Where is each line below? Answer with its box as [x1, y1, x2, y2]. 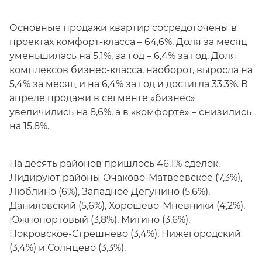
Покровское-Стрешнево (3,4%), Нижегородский [9, 228, 241, 239]
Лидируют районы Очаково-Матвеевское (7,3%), [9, 172, 242, 183]
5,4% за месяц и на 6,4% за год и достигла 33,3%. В [9, 78, 248, 89]
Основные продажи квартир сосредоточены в [9, 22, 237, 33]
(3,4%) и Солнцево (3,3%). [9, 242, 126, 253]
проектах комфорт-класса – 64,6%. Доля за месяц [9, 36, 247, 47]
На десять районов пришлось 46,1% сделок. [9, 158, 220, 169]
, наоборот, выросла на [142, 64, 253, 75]
